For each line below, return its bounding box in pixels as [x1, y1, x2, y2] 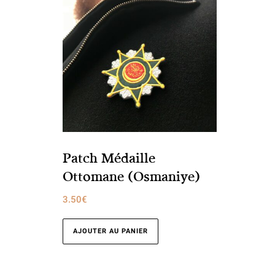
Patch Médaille [63, 149, 155, 166]
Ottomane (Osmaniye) [63, 168, 200, 185]
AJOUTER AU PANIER [73, 227, 148, 235]
